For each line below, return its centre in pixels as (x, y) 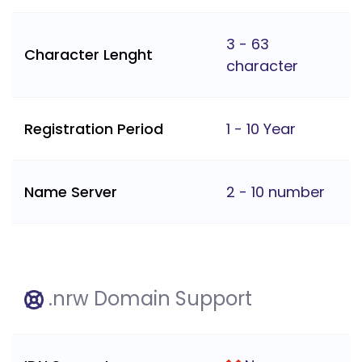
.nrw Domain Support (148, 299)
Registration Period (94, 129)
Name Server (71, 192)
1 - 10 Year (261, 129)
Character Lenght (88, 55)
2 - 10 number (276, 192)
